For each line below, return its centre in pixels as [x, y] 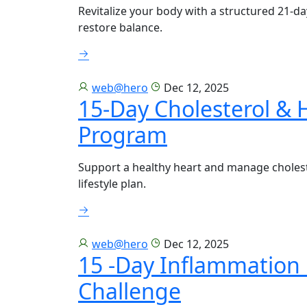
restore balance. [120, 27]
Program [123, 134]
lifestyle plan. [112, 183]
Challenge [130, 291]
